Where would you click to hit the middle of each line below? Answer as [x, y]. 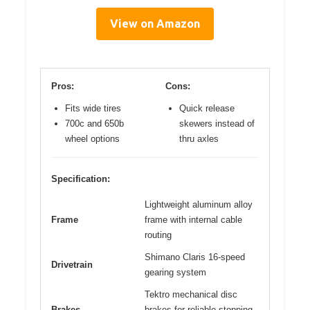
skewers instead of [217, 123]
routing [158, 235]
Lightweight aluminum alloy [199, 204]
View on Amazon [155, 23]
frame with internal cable [193, 219]
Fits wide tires [93, 108]
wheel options [92, 138]
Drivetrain [72, 264]
